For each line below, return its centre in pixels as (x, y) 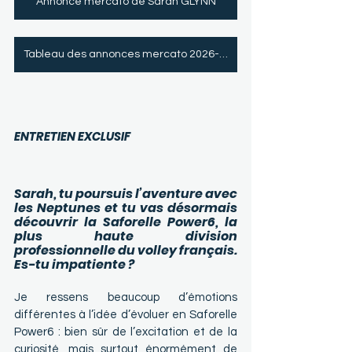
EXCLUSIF (103, 137)
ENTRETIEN (45, 137)
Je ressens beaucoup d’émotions (126, 298)
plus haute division (126, 236)
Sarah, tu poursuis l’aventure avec (126, 194)
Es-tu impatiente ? (74, 265)
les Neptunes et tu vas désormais (126, 208)
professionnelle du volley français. (126, 251)
